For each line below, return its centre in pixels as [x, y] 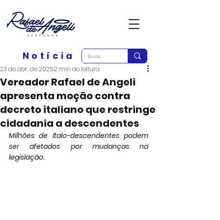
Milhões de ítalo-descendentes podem [79, 136]
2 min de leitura [77, 69]
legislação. [27, 157]
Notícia [49, 56]
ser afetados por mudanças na [79, 146]
